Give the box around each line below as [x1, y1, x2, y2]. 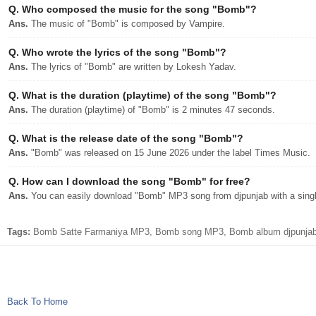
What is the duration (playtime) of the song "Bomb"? [19, 90, 276, 101]
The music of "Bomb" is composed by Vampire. [28, 18, 225, 29]
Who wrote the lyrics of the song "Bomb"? [19, 47, 226, 58]
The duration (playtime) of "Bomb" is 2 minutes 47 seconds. [28, 104, 275, 115]
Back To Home [7, 296, 68, 307]
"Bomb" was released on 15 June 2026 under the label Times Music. [28, 147, 310, 158]
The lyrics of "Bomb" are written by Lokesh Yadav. [28, 61, 236, 72]
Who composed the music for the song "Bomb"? [19, 4, 257, 15]
